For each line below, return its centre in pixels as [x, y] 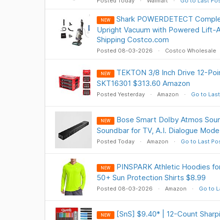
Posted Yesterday [121, 94]
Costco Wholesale [190, 51]
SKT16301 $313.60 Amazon [143, 83]
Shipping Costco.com [133, 40]
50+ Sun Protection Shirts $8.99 [151, 178]
